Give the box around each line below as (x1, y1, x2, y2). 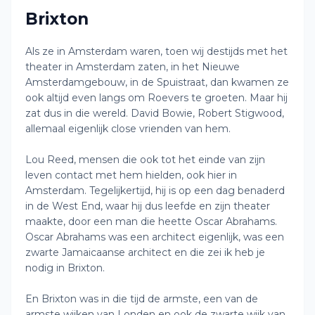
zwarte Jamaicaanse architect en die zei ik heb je (25, 246, 265, 259)
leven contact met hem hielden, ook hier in (25, 169, 237, 181)
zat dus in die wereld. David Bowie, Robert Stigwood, (25, 107, 284, 120)
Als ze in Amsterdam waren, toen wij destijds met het (25, 45, 288, 58)
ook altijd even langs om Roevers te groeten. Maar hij (25, 91, 288, 104)
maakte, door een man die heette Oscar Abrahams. (25, 215, 277, 228)
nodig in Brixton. (25, 262, 105, 274)
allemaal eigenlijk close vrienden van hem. (25, 122, 231, 135)
